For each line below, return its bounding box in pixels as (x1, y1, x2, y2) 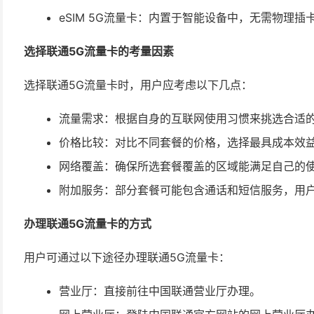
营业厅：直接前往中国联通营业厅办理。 (59, 284, 261, 298)
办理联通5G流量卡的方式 (24, 217, 151, 231)
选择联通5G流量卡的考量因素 (24, 44, 174, 58)
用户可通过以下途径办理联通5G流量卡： (24, 250, 230, 264)
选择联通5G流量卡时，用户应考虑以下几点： (24, 78, 252, 92)
